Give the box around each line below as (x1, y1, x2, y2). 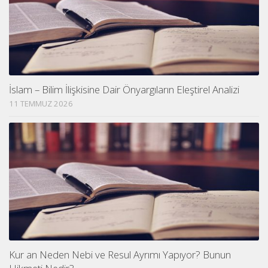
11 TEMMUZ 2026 (9, 98, 73, 109)
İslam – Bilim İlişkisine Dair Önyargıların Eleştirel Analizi (9, 82, 242, 96)
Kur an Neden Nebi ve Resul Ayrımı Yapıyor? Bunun (9, 247, 231, 261)
